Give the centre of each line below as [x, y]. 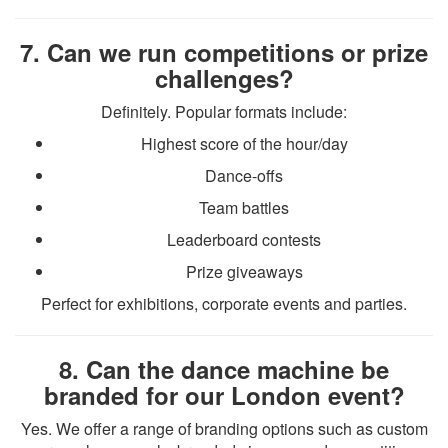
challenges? [224, 78]
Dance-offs [244, 175]
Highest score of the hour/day [244, 143]
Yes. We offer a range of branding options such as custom [224, 428]
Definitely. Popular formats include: [224, 111]
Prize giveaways [244, 271]
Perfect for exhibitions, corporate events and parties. [224, 303]
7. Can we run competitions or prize [224, 52]
